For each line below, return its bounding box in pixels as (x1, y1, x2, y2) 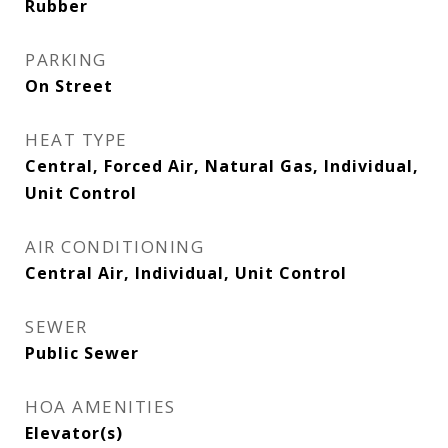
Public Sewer (25, 342, 139, 364)
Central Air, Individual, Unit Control (25, 262, 347, 284)
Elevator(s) (25, 422, 123, 444)
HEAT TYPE (25, 128, 128, 151)
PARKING (25, 48, 107, 71)
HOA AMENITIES (25, 395, 176, 418)
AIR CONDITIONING (25, 235, 204, 258)
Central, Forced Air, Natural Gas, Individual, (25, 155, 419, 177)
